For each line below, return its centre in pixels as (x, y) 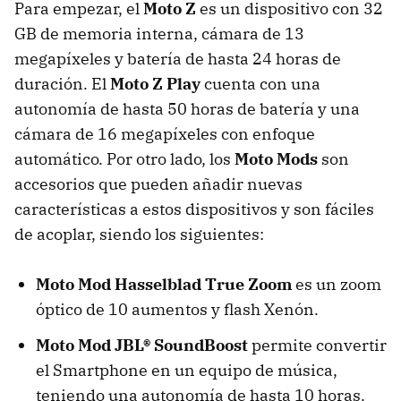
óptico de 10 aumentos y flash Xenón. (177, 309)
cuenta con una (260, 83)
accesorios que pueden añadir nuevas (158, 183)
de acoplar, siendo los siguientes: (139, 234)
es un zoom (337, 284)
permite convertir (317, 345)
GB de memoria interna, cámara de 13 (159, 33)
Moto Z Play (155, 83)
